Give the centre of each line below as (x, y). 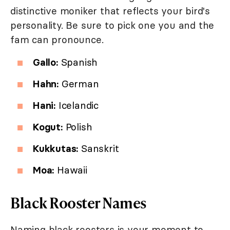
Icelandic (77, 106)
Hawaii (71, 170)
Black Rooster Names (78, 203)
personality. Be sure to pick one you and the (112, 25)
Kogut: (48, 127)
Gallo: (45, 62)
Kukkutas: (56, 149)
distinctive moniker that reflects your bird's (110, 11)
